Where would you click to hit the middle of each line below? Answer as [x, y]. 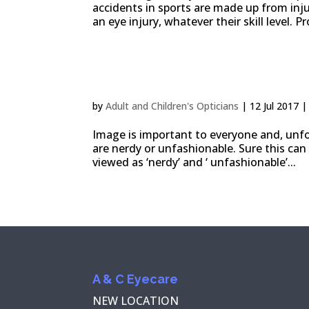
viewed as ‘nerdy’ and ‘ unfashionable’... [195, 162]
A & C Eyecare [136, 279]
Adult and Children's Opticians [172, 106]
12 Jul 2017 [275, 106]
